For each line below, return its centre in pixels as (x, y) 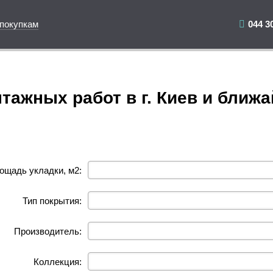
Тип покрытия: (52, 200)
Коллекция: (58, 261)
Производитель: (48, 231)
